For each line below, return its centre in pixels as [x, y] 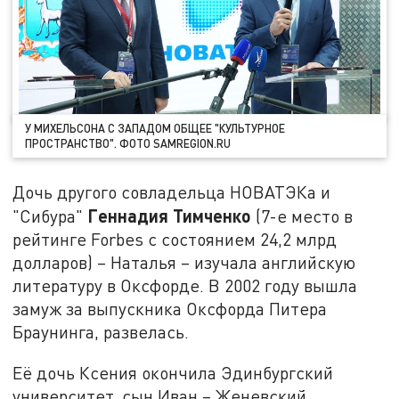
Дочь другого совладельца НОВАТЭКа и [172, 192]
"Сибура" [50, 216]
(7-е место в [302, 216]
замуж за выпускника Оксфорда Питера [170, 309]
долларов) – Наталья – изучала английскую [184, 263]
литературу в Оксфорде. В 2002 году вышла [185, 286]
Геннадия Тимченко [170, 216]
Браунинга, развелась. [101, 332]
